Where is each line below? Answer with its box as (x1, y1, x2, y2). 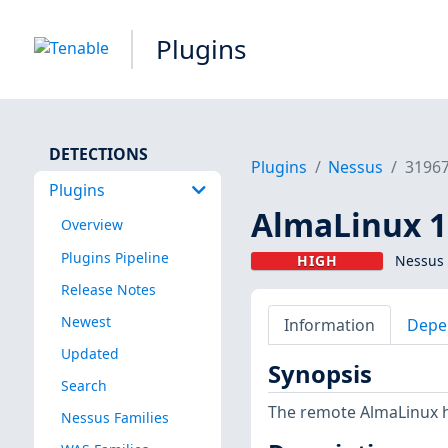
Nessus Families (60, 408, 169, 428)
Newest (60, 311, 111, 331)
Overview (60, 215, 123, 235)
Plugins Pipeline (60, 247, 169, 267)
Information (283, 313, 375, 336)
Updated (60, 343, 119, 363)
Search (60, 375, 107, 395)
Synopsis (267, 358, 372, 391)
